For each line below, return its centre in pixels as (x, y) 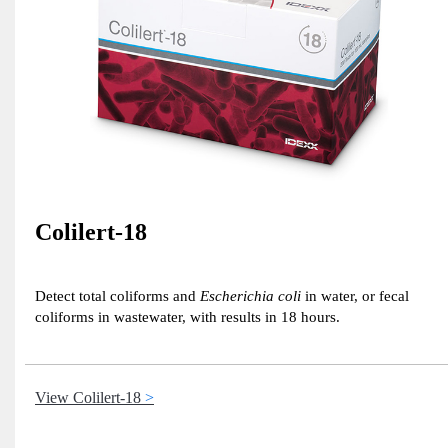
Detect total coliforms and (117, 296)
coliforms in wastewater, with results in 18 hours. (187, 317)
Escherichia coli (250, 296)
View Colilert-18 (88, 398)
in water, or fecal (355, 296)
